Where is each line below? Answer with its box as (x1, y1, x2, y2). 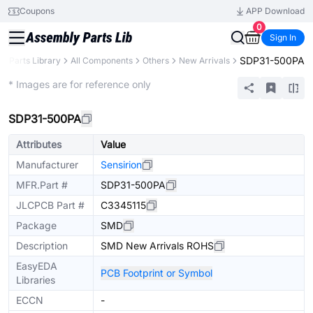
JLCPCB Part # (16, 199, 85, 211)
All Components (71, 55, 133, 66)
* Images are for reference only (8, 78, 151, 90)
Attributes (16, 138, 61, 150)
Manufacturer (16, 159, 78, 170)
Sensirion (101, 159, 142, 170)
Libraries (16, 274, 55, 286)
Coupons (20, 6, 54, 16)
